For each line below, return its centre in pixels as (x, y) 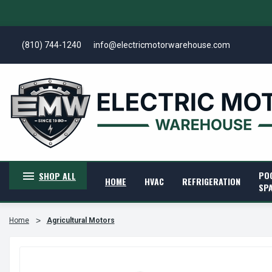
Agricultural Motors (80, 220)
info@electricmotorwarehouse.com (161, 45)
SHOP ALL (57, 176)
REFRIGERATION (211, 181)
